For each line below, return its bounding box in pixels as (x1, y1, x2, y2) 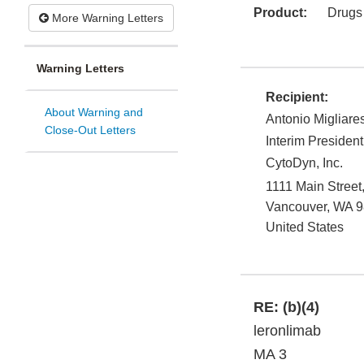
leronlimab (253, 323, 321, 340)
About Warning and (45, 106, 143, 119)
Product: (253, 6, 307, 20)
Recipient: (266, 90, 328, 105)
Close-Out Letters (45, 123, 136, 137)
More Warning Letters (49, 11, 163, 25)
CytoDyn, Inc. (266, 156, 343, 171)
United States (266, 220, 344, 235)
